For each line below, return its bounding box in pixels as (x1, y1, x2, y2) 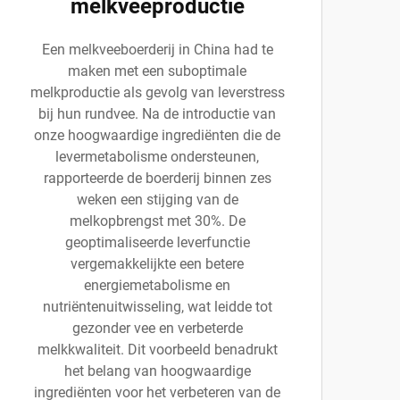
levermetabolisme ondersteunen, (55, 148, 259, 165)
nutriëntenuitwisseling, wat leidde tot (42, 298, 272, 315)
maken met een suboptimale (68, 62, 246, 79)
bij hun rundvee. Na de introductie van (38, 105, 276, 122)
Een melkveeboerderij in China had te (41, 41, 273, 58)
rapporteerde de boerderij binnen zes (43, 170, 271, 187)
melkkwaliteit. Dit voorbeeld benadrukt (37, 341, 278, 358)
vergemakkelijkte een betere (71, 255, 244, 272)
